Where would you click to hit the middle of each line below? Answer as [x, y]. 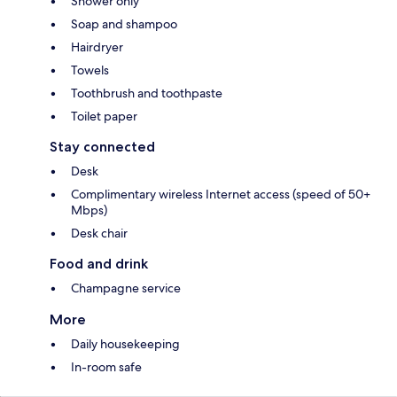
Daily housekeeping [125, 343]
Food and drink [99, 263]
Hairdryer [97, 47]
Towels [90, 70]
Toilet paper [104, 116]
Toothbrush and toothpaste [147, 93]
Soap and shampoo [124, 23]
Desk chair [99, 233]
